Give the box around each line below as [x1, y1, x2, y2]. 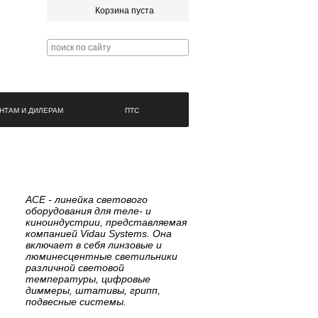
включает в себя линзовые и [26, 239, 162, 251]
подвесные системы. [26, 296, 126, 307]
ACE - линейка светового [26, 194, 148, 205]
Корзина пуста [94, 5, 154, 16]
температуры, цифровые [26, 273, 150, 285]
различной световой [26, 262, 124, 273]
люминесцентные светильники [26, 251, 177, 262]
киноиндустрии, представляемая [26, 216, 187, 228]
